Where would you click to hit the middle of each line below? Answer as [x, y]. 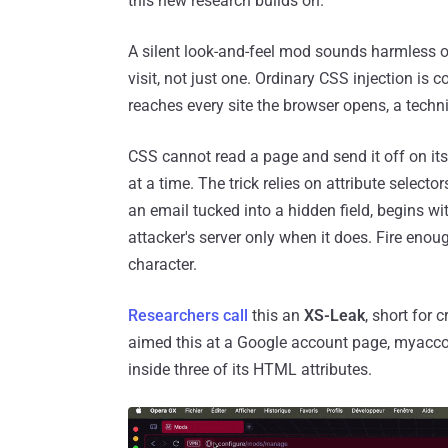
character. [162, 265]
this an [276, 316]
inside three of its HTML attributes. [250, 370]
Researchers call [188, 316]
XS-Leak [334, 316]
